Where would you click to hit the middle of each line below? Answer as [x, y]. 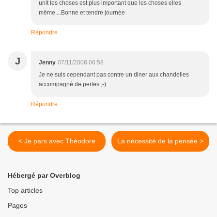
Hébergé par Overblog [44, 176]
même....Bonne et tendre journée [82, 13]
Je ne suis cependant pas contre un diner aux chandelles [114, 75]
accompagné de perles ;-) [72, 85]
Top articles [25, 191]
